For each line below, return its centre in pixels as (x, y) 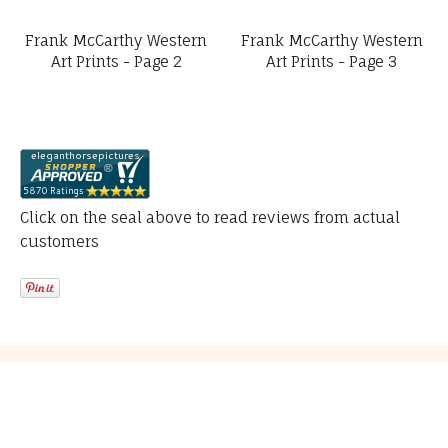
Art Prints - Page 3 (332, 61)
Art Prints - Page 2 (116, 61)
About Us (74, 431)
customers (59, 241)
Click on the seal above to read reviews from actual (210, 217)
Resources (95, 392)
